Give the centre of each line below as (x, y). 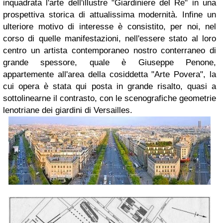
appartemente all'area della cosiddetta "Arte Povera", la (110, 75)
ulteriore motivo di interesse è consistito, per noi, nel (110, 27)
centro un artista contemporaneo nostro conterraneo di (110, 51)
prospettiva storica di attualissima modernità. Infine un (110, 15)
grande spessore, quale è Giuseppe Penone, (110, 63)
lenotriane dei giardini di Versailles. (68, 111)
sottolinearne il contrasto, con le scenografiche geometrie (110, 99)
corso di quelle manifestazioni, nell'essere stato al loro (110, 39)
